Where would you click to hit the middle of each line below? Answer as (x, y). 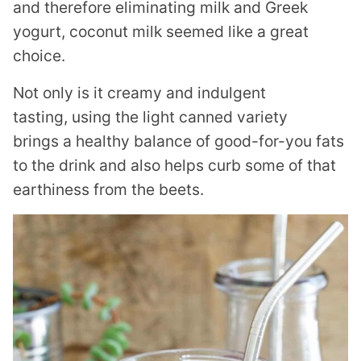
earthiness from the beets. (108, 190)
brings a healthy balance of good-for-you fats (178, 141)
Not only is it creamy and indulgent (139, 93)
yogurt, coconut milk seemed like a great (161, 32)
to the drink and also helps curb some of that (174, 166)
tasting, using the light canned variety (150, 117)
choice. (39, 56)
